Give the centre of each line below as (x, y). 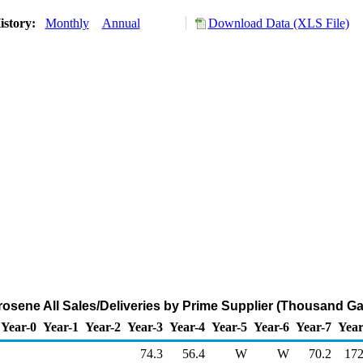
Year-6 (271, 327)
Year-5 (229, 327)
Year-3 (145, 327)
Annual (121, 23)
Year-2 (103, 327)
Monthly (67, 23)
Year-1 (61, 327)
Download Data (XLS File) (278, 23)
